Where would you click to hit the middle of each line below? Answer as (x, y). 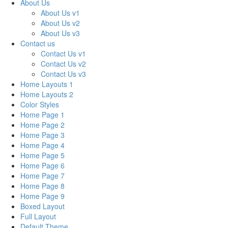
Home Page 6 (42, 166)
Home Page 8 (42, 186)
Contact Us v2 (63, 64)
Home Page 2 (42, 125)
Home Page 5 (42, 155)
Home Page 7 (42, 176)
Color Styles (40, 105)
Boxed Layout (42, 206)
